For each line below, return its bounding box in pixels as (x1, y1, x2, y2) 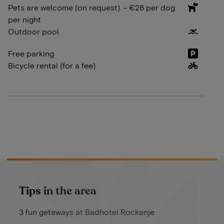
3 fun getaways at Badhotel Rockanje (18, 207, 154, 217)
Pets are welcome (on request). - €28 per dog (8, 2, 175, 12)
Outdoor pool (8, 26, 59, 36)
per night (8, 14, 41, 24)
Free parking (8, 48, 54, 58)
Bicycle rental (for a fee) (8, 60, 95, 70)
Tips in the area (18, 183, 96, 199)
